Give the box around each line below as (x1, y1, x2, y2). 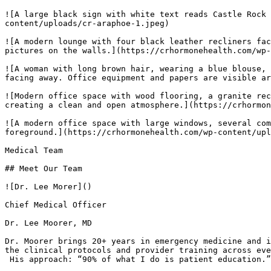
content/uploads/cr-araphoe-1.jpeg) (5, 19, 174, 28)
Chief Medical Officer (5, 200, 106, 209)
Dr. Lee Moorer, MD (5, 218, 92, 227)
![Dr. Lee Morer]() (5, 182, 92, 191)
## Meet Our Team (5, 164, 82, 173)
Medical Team (5, 146, 63, 155)
